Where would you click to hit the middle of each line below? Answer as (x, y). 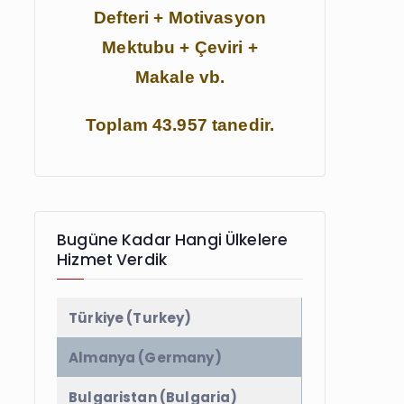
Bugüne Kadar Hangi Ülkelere (173, 239)
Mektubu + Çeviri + (180, 48)
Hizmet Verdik (112, 259)
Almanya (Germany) (145, 357)
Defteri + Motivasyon (180, 18)
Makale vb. (180, 78)
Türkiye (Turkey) (130, 317)
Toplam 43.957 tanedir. (180, 125)
